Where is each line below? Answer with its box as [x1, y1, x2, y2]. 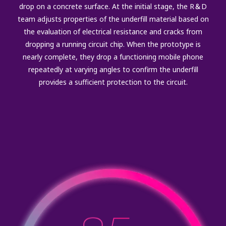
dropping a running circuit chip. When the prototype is [25, 39, 201, 49]
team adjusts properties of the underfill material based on [17, 14, 209, 24]
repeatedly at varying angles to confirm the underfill [28, 64, 198, 74]
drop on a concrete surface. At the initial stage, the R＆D [19, 1, 207, 11]
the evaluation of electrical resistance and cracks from [24, 26, 202, 36]
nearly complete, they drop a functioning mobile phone [23, 51, 203, 62]
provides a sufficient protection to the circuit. [38, 77, 188, 87]
